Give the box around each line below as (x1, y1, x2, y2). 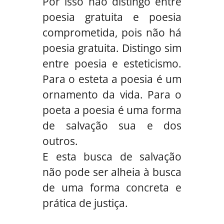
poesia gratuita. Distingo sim (42, 40, 181, 55)
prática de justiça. (42, 195, 128, 210)
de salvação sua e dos (42, 118, 181, 132)
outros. (42, 133, 78, 148)
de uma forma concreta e (42, 180, 181, 194)
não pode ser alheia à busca (42, 164, 181, 179)
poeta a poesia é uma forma (42, 102, 181, 117)
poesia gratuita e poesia (42, 9, 181, 24)
